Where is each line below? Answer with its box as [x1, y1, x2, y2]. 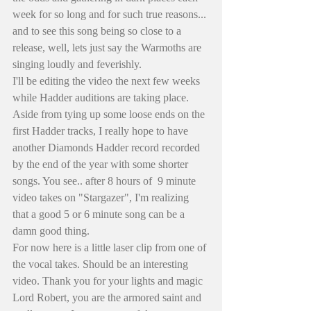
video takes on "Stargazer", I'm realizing [12, 191, 192, 203]
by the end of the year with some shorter [12, 158, 191, 170]
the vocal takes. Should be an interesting [12, 258, 191, 270]
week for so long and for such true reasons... [12, 8, 209, 20]
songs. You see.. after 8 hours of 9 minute [12, 174, 199, 187]
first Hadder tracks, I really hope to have [12, 124, 191, 137]
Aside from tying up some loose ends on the [12, 108, 208, 120]
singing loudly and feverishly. [12, 58, 142, 70]
